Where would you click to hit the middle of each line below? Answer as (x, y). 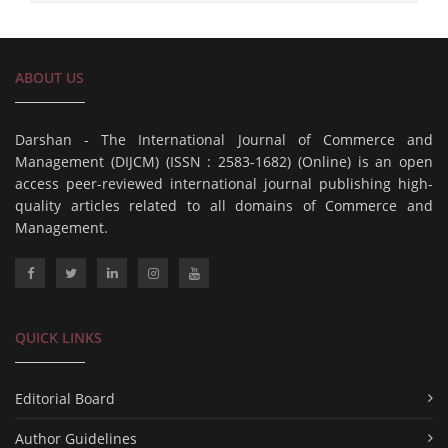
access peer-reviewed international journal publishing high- (224, 183)
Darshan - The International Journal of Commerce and (224, 139)
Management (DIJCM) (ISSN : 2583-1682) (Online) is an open (224, 161)
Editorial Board (65, 398)
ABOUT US (49, 77)
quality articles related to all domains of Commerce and (224, 205)
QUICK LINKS (58, 337)
